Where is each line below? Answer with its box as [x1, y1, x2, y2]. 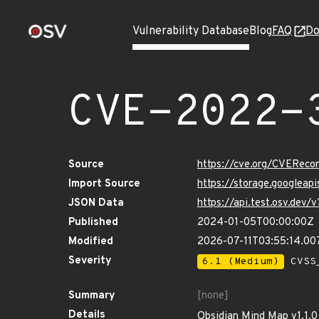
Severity [68, 254, 112, 268]
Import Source [68, 177, 140, 191]
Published [68, 216, 118, 229]
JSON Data [68, 197, 124, 210]
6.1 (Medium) [202, 256, 279, 268]
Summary [68, 289, 115, 303]
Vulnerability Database [132, 24, 249, 38]
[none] [197, 289, 229, 303]
